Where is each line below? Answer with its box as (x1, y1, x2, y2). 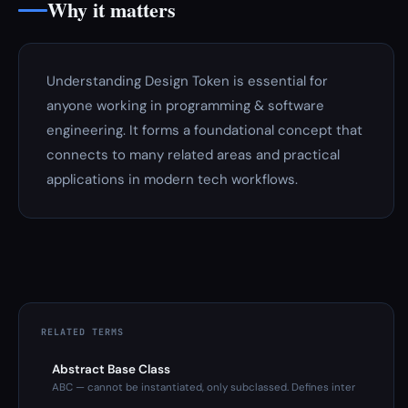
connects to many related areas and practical (46, 146, 340, 164)
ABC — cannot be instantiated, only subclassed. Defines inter (52, 381, 355, 394)
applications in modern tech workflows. (46, 170, 298, 189)
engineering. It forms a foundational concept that (46, 121, 362, 139)
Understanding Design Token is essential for (46, 72, 328, 90)
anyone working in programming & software (46, 97, 324, 115)
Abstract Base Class (52, 362, 170, 377)
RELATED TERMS (41, 326, 124, 338)
